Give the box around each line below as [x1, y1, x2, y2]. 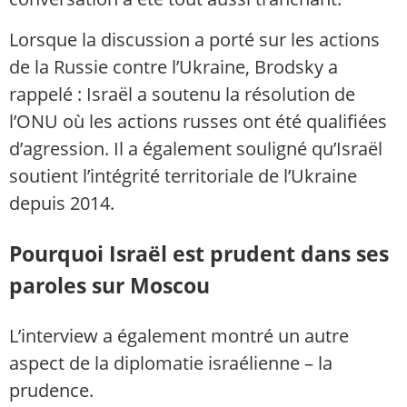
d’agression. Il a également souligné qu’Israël [9, 135, 382, 161]
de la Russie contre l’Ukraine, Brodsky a [9, 54, 338, 79]
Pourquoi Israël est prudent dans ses [9, 238, 389, 268]
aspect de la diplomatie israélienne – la [9, 351, 333, 376]
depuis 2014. [9, 190, 114, 215]
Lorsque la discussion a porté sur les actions [9, 26, 380, 52]
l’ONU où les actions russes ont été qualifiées [9, 108, 387, 134]
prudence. [9, 378, 94, 403]
